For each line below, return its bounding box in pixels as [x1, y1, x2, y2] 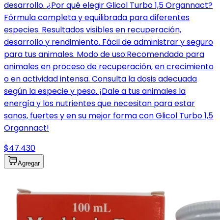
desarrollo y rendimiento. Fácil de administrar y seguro [4, 36, 213, 48]
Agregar [18, 160, 40, 167]
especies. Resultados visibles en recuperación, [4, 24, 181, 36]
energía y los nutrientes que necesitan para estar [4, 98, 195, 110]
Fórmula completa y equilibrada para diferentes [4, 12, 190, 24]
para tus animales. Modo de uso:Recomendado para [4, 49, 204, 60]
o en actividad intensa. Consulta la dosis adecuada [4, 73, 197, 85]
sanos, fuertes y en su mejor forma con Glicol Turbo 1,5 [4, 110, 213, 122]
